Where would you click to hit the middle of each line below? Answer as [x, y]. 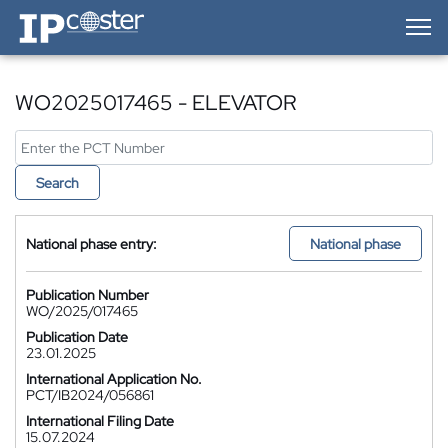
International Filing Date [100, 421]
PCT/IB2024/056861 [90, 395]
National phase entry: [91, 243]
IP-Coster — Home [71, 15]
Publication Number [87, 295]
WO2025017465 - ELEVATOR [156, 102]
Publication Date [77, 337]
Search [57, 183]
